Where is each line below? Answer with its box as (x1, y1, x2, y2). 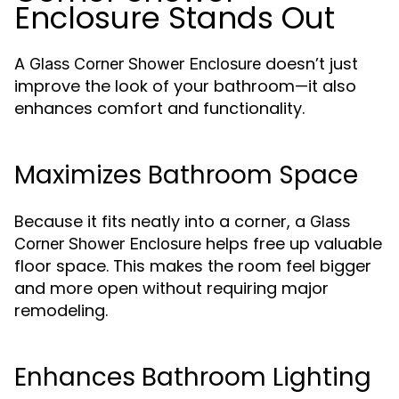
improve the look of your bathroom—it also (14, 75, 356, 97)
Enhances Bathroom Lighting (14, 360, 371, 395)
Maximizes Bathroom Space (14, 158, 358, 192)
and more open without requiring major (14, 277, 329, 299)
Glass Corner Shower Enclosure (29, 54, 261, 73)
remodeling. (14, 299, 108, 322)
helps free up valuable (201, 232, 382, 255)
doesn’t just (261, 53, 358, 75)
